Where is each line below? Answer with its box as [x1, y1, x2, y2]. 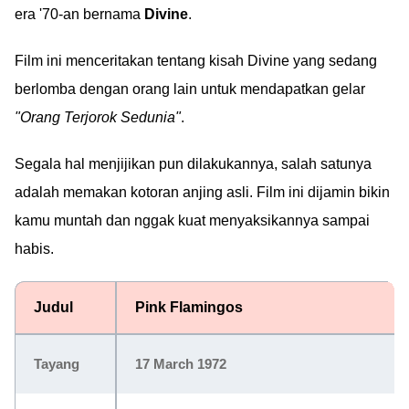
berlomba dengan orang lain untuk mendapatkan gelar [15, 81, 365, 98]
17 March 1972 [135, 356, 226, 372]
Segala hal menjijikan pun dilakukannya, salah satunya [15, 156, 372, 173]
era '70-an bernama [15, 6, 144, 23]
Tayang [34, 356, 79, 372]
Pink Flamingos [135, 299, 243, 316]
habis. [15, 241, 54, 257]
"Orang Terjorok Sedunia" [15, 110, 181, 126]
